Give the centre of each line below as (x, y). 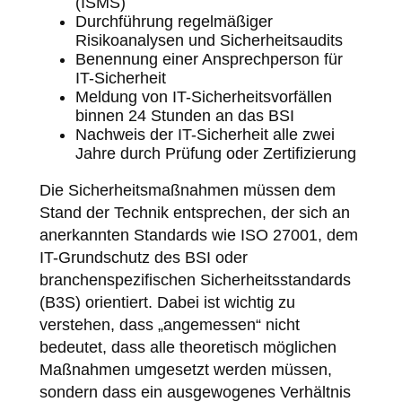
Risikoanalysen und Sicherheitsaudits (209, 40)
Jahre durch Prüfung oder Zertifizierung (215, 153)
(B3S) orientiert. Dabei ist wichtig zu (167, 302)
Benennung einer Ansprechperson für (209, 59)
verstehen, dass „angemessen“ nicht (169, 324)
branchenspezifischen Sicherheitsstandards (195, 280)
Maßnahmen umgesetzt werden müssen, (185, 369)
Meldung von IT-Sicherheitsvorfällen (203, 96)
